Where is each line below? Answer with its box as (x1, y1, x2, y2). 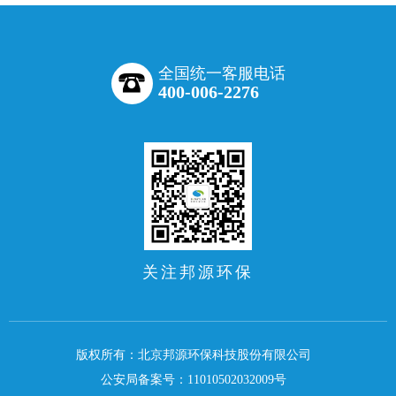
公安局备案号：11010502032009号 (101, 373, 286, 387)
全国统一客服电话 (157, 65, 286, 83)
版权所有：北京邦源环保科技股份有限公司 (76, 348, 311, 362)
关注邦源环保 (142, 263, 254, 282)
